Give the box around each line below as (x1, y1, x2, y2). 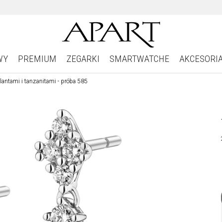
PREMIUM (17, 53, 56, 64)
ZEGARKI (66, 53, 100, 64)
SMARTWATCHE (109, 53, 169, 64)
